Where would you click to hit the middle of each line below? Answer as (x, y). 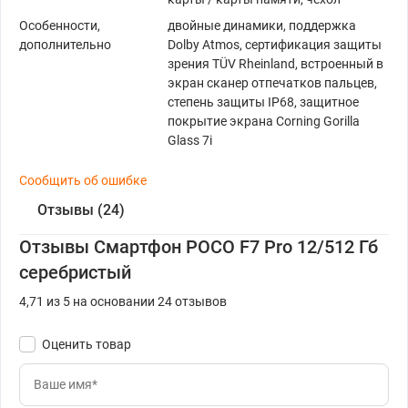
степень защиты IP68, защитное (263, 102)
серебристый (75, 273)
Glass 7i (190, 141)
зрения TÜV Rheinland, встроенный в (275, 64)
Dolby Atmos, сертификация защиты (275, 45)
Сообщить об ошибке (83, 181)
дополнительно (65, 45)
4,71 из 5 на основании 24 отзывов (123, 302)
